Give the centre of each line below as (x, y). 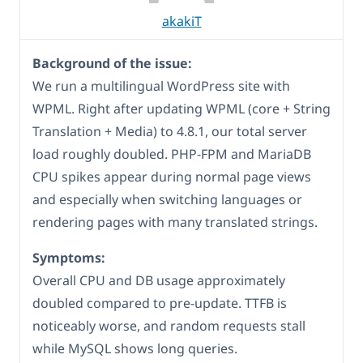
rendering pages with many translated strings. (175, 222)
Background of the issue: (112, 64)
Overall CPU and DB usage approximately (159, 281)
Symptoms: (69, 258)
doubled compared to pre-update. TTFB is (160, 303)
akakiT (181, 21)
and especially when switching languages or (167, 200)
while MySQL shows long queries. (135, 349)
